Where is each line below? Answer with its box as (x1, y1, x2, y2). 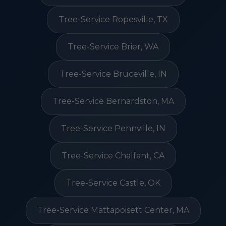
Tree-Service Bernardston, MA (52, 96, 174, 106)
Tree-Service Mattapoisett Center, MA (37, 205, 189, 215)
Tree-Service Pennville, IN (61, 124, 165, 133)
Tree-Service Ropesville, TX (58, 15, 168, 24)
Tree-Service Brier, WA (68, 42, 158, 51)
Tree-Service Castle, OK (66, 178, 160, 188)
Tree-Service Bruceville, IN (59, 69, 167, 79)
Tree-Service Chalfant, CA (62, 151, 164, 160)
